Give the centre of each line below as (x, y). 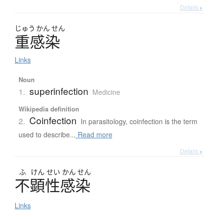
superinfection (59, 91)
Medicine (106, 92)
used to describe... (47, 135)
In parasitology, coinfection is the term (139, 121)
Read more (94, 135)
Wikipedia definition (49, 109)
